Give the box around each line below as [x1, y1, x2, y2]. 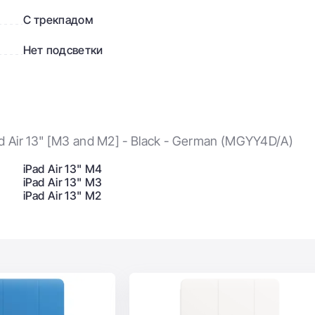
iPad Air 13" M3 [22, 175, 103, 189]
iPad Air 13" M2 [22, 188, 102, 202]
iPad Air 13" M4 [22, 162, 103, 176]
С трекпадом [22, 13, 94, 27]
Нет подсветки [22, 43, 103, 57]
